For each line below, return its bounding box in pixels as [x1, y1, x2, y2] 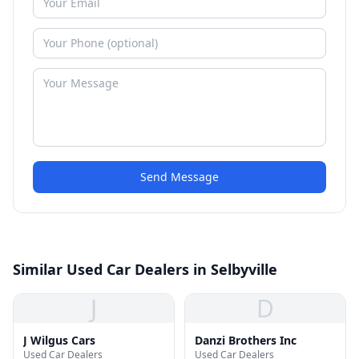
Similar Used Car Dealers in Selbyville [13, 260, 277, 279]
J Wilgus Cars [23, 333, 95, 348]
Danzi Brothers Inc [195, 333, 296, 348]
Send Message [140, 169, 219, 184]
